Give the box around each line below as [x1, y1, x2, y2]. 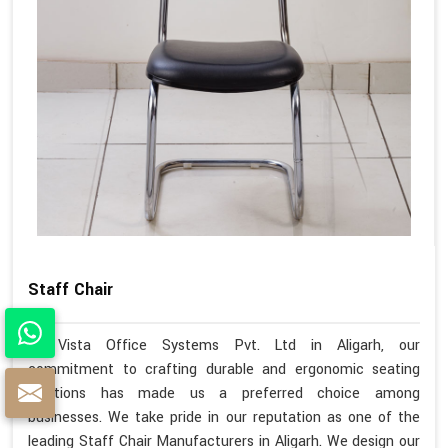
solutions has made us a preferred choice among [28, 382, 420, 404]
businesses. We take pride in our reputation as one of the [28, 406, 420, 428]
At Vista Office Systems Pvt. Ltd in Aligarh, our [28, 334, 420, 356]
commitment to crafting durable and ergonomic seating [28, 358, 420, 380]
